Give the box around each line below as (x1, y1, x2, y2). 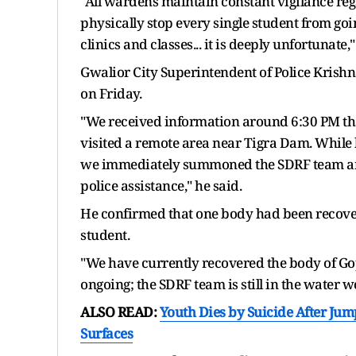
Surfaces (80, 323, 133, 342)
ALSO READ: (80, 302, 160, 321)
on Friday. (80, 83, 141, 103)
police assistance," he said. (80, 176, 242, 195)
